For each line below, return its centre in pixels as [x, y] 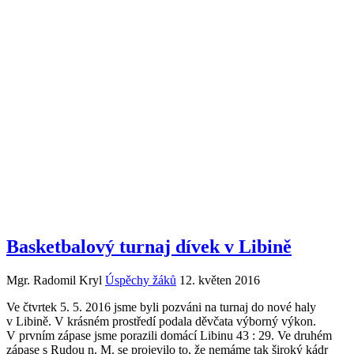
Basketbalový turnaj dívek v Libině [149, 246]
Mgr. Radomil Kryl [54, 280]
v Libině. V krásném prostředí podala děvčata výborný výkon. [161, 321]
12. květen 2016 [220, 280]
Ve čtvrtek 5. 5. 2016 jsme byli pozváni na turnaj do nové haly [161, 307]
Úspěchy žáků [141, 280]
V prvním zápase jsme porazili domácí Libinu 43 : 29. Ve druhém [169, 335]
